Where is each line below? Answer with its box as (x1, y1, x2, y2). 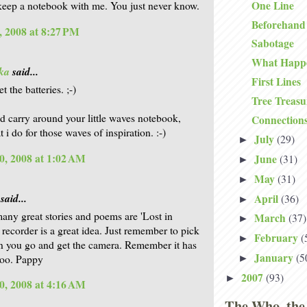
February (254, 230, 301, 246)
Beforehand (251, 16, 306, 32)
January (254, 250, 296, 266)
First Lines (251, 74, 301, 90)
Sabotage (251, 36, 294, 51)
